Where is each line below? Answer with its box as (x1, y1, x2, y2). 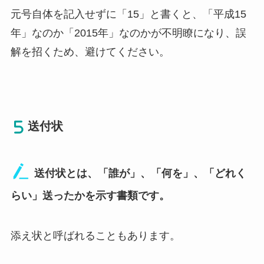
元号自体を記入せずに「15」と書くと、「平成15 (10, 8, 246, 20)
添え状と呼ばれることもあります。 (10, 230, 180, 242)
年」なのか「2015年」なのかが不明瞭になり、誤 (10, 27, 246, 39)
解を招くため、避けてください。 (10, 45, 170, 58)
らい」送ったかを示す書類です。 (10, 190, 170, 202)
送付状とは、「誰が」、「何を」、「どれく (34, 167, 246, 180)
